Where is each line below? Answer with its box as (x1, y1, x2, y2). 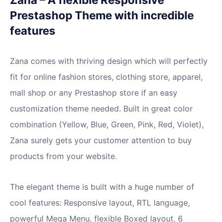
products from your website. (10, 151, 117, 162)
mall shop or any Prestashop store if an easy (10, 88, 177, 98)
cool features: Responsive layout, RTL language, (10, 198, 190, 208)
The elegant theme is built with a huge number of (10, 182, 194, 192)
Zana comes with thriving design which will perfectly (10, 56, 208, 66)
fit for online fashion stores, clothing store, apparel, (10, 72, 203, 82)
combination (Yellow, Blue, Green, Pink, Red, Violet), (10, 119, 204, 130)
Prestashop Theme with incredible (10, 8, 194, 22)
